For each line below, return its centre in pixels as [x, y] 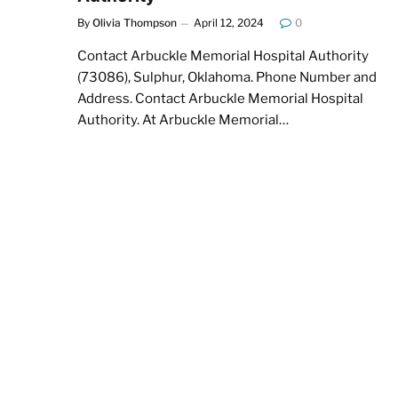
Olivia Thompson [135, 22]
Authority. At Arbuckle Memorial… [183, 119]
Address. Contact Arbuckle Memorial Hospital [220, 98]
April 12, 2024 [229, 22]
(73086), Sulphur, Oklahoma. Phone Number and [227, 77]
